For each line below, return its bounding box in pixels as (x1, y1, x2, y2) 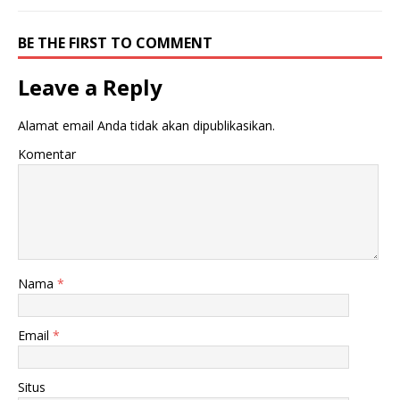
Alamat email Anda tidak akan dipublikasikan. (18, 117, 275, 135)
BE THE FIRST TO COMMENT (18, 33, 212, 54)
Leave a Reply (18, 72, 162, 103)
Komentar (18, 146, 76, 163)
